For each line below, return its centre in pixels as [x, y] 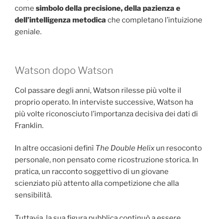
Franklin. [29, 125]
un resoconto [178, 148]
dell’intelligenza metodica [60, 20]
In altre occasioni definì [55, 148]
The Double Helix [125, 148]
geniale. [28, 32]
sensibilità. [33, 195]
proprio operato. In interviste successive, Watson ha [104, 102]
